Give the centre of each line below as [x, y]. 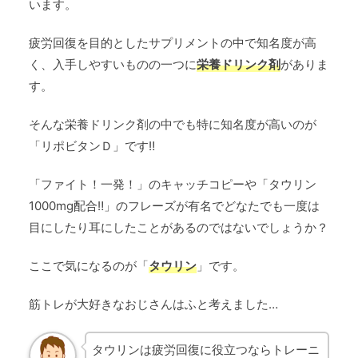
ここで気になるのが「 [89, 266]
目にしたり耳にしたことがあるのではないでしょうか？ [179, 228]
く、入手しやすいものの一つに [113, 65]
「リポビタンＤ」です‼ [92, 146]
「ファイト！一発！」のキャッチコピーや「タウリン [173, 185]
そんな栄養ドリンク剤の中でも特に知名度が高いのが [173, 125]
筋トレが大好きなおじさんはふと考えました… [153, 304]
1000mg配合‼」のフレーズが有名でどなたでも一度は [174, 206]
